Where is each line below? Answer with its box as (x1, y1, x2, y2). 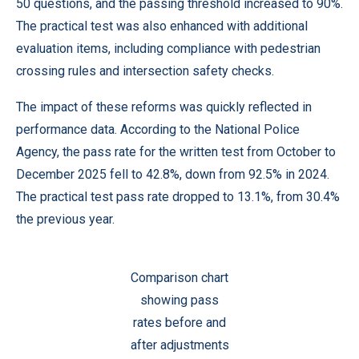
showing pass (140, 292, 219, 308)
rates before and (133, 315, 226, 330)
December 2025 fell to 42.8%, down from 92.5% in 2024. (16, 167, 329, 182)
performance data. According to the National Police (16, 122, 300, 137)
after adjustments (130, 337, 229, 353)
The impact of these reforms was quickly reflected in (16, 99, 312, 115)
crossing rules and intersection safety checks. (16, 63, 274, 79)
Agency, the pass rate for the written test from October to (16, 144, 336, 159)
